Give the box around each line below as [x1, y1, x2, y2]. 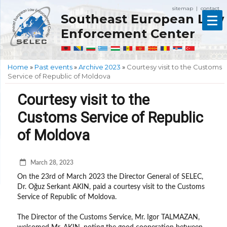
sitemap [172, 5, 193, 12]
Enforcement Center [61, 26, 195, 41]
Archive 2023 [79, 62, 121, 71]
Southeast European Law [61, 11, 224, 26]
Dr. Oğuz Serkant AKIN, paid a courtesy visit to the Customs [17, 183, 205, 191]
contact [201, 5, 219, 12]
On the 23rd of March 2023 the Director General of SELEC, [17, 173, 204, 181]
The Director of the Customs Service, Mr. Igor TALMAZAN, [17, 213, 200, 221]
